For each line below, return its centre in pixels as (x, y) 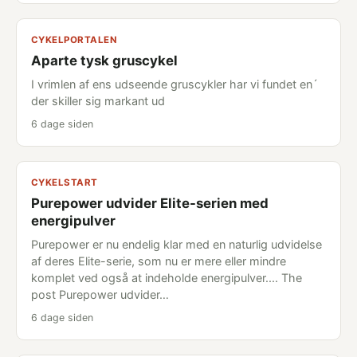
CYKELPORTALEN (74, 40)
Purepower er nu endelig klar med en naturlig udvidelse (177, 244)
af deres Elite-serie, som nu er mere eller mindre (159, 261)
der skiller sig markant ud (98, 101)
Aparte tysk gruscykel (104, 61)
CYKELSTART (65, 182)
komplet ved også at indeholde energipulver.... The (167, 278)
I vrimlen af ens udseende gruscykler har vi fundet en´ (175, 84)
